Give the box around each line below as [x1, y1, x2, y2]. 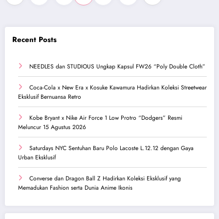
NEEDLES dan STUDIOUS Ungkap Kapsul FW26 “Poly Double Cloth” [29, 62, 205, 71]
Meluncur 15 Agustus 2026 [18, 123, 86, 132]
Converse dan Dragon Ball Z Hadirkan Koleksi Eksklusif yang [29, 174, 181, 183]
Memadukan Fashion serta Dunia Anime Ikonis [18, 183, 132, 193]
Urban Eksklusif [18, 153, 56, 162]
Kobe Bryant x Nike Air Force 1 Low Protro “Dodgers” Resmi [29, 113, 182, 123]
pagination [4, 1, 58, 18]
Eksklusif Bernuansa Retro [18, 92, 81, 102]
